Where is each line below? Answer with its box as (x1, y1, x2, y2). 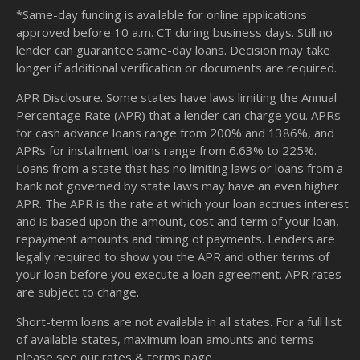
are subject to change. (16, 284, 139, 301)
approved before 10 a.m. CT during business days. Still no (16, 24, 333, 41)
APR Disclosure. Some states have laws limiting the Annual (16, 89, 337, 106)
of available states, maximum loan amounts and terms (16, 331, 314, 348)
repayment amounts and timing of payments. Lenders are (16, 231, 335, 247)
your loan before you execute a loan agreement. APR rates (16, 266, 342, 283)
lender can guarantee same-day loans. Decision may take (16, 42, 330, 59)
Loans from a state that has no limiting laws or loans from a (16, 160, 343, 177)
